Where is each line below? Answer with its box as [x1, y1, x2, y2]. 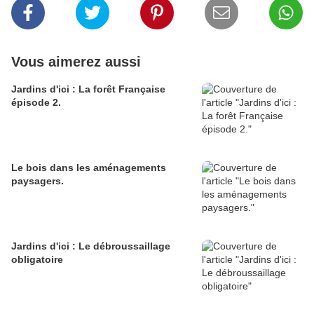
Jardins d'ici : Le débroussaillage [11, 240, 170, 252]
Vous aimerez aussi [11, 54, 141, 70]
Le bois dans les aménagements [11, 162, 166, 174]
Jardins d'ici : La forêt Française [11, 83, 165, 95]
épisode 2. [11, 97, 61, 109]
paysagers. [11, 175, 64, 187]
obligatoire [11, 254, 63, 266]
